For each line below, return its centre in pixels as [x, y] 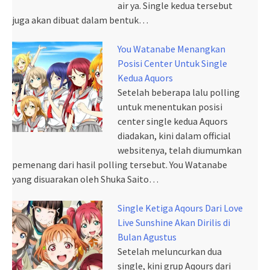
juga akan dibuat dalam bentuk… [80, 20]
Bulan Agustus [147, 237]
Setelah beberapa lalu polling [179, 93]
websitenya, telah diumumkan [180, 150]
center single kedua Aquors [173, 121]
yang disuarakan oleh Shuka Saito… [85, 179]
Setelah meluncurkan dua [170, 252]
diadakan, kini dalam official [174, 136]
